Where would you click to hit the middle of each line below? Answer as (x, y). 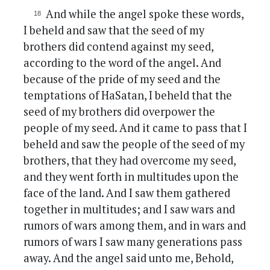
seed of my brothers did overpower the (120, 112)
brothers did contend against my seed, (119, 47)
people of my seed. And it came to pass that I (136, 128)
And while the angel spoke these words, (144, 14)
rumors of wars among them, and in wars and (135, 226)
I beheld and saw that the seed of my (114, 30)
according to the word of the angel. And (123, 63)
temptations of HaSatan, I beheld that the (128, 96)
